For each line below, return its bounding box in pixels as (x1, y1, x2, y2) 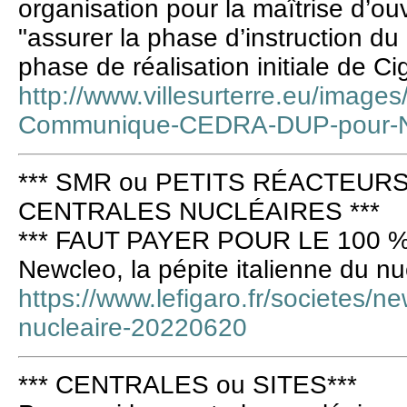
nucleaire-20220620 (18, 313, 247, 342)
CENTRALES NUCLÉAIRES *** (18, 197, 380, 226)
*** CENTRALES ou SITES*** (18, 370, 357, 399)
